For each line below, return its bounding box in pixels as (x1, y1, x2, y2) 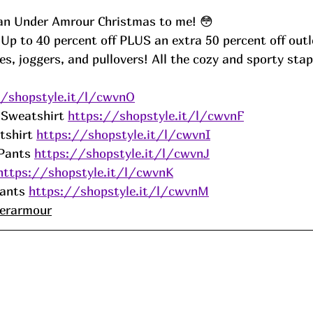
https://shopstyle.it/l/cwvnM (29, 183, 209, 198)
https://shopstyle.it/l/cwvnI (36, 126, 210, 142)
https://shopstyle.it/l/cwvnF (68, 108, 244, 123)
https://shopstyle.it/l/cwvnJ (34, 145, 210, 161)
